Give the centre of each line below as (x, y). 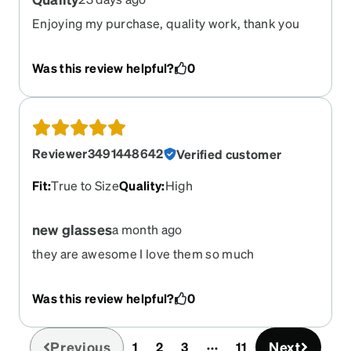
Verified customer (229, 154)
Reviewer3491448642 (98, 153)
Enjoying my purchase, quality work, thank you (166, 23)
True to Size (85, 185)
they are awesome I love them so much (143, 253)
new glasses (72, 229)
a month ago (147, 229)
